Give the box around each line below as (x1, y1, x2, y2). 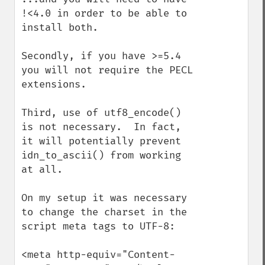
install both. (21, 21, 98, 34)
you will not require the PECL (21, 64, 193, 76)
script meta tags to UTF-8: (21, 220, 175, 232)
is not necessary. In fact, (21, 121, 181, 133)
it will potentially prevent (21, 135, 181, 147)
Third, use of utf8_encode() (21, 106, 181, 119)
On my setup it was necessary (21, 192, 187, 204)
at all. (21, 163, 63, 176)
